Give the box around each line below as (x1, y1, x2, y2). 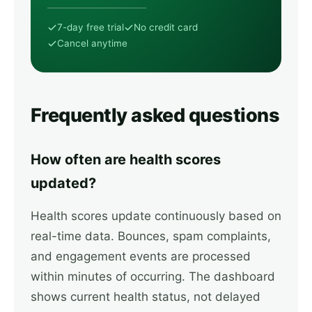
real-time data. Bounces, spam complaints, (31, 229, 271, 243)
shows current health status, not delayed (31, 290, 260, 304)
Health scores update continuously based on (31, 209, 281, 223)
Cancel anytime (57, 38, 127, 49)
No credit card (134, 22, 198, 33)
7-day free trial (57, 22, 124, 33)
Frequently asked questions (31, 104, 279, 127)
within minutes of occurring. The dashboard (31, 270, 275, 283)
